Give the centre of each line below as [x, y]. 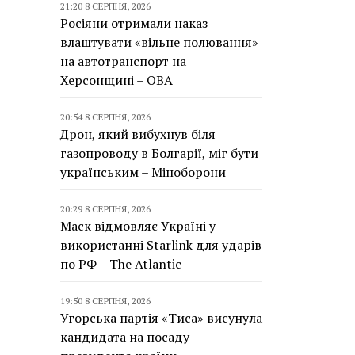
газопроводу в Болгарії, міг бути [159, 153]
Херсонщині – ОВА [116, 80]
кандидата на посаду [125, 337]
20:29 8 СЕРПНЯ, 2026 [105, 209]
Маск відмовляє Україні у [138, 226]
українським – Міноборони [143, 172]
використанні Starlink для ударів [161, 245]
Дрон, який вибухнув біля [138, 134]
